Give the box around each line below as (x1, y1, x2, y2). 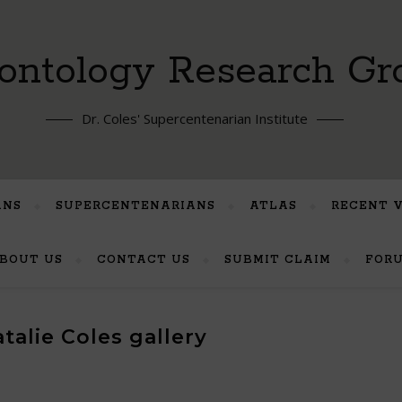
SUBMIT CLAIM (224, 253, 331, 267)
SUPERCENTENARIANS (56, 199, 215, 213)
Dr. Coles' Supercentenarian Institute (81, 109, 308, 127)
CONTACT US (97, 253, 190, 267)
